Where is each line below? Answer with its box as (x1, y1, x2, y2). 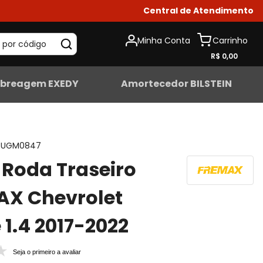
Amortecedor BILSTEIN (121, 77, 232, 90)
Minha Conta (137, 34, 190, 46)
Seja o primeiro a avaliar (13, 248, 82, 255)
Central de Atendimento (143, 5, 254, 16)
